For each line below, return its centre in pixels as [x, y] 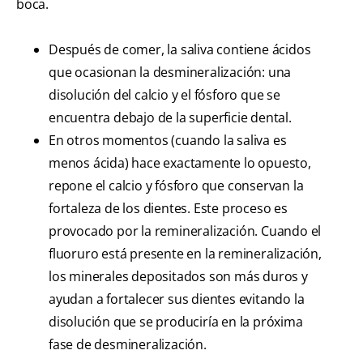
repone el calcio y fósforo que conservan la [176, 186]
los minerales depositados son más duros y [178, 277]
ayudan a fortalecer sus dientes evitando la [177, 299]
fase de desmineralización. [128, 345]
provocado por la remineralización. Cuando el [185, 231]
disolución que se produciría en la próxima [176, 322]
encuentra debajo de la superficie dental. [170, 118]
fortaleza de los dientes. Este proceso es [168, 209]
